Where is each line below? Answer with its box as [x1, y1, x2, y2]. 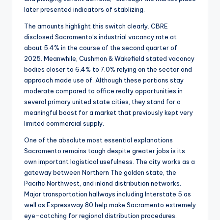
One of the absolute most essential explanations [24, 136, 173, 144]
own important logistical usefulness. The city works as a [24, 158, 195, 166]
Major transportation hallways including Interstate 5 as [24, 190, 191, 198]
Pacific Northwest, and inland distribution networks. [24, 179, 181, 188]
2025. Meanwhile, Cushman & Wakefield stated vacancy [24, 55, 194, 63]
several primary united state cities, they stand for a [24, 98, 181, 106]
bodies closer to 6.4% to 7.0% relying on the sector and [24, 65, 192, 74]
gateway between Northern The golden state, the [24, 168, 176, 177]
